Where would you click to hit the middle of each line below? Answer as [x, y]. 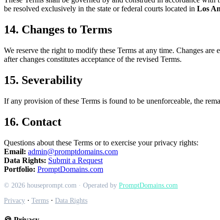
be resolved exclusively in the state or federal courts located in [100, 9]
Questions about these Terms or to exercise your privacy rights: [101, 142]
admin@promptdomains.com [73, 151]
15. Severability [43, 80]
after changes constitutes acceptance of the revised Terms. [93, 59]
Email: [15, 151]
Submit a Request [75, 160]
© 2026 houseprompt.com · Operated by [61, 185]
